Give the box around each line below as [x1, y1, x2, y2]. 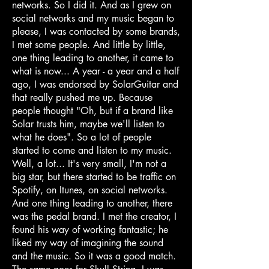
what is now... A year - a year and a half [12, 64, 179, 77]
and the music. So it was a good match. [12, 249, 176, 262]
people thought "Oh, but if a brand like [12, 104, 173, 117]
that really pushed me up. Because [12, 91, 153, 104]
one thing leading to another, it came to [12, 51, 174, 64]
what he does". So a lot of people [12, 130, 151, 144]
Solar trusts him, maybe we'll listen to [12, 117, 165, 130]
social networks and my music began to [12, 11, 174, 25]
